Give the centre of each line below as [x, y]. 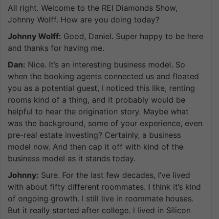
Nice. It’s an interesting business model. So [105, 64]
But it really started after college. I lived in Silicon [99, 210]
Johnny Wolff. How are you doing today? [84, 19]
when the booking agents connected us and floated [103, 76]
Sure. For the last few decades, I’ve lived [114, 175]
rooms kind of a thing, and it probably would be [97, 99]
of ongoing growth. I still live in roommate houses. [101, 198]
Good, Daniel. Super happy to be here [132, 36]
